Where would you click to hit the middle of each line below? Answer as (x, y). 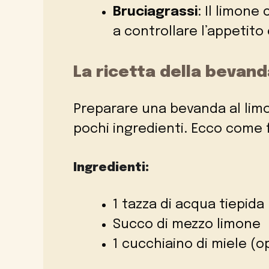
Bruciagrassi (155, 12)
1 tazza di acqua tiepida (189, 205)
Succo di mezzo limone (187, 225)
